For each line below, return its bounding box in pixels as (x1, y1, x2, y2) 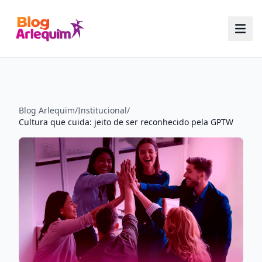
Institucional (78, 104, 127, 116)
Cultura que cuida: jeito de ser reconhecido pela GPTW (19, 116, 233, 127)
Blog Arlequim (19, 104, 75, 116)
